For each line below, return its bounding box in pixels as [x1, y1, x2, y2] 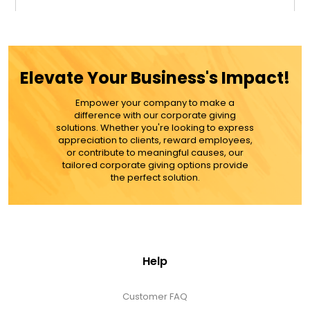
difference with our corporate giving [74, 108, 236, 122]
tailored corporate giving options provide [62, 158, 248, 172]
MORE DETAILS [122, 94, 188, 108]
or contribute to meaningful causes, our [66, 145, 244, 159]
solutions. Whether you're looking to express [56, 120, 254, 134]
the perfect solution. [110, 170, 200, 184]
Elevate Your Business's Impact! [20, 66, 290, 89]
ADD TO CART [122, 54, 188, 68]
